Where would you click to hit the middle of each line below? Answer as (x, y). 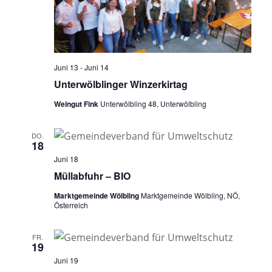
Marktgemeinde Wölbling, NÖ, (190, 195)
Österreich (71, 205)
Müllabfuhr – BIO (92, 175)
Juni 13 (66, 67)
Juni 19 (66, 260)
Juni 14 (96, 67)
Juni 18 (66, 158)
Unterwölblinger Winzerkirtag (121, 84)
